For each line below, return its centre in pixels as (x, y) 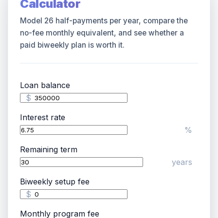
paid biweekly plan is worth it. (72, 45)
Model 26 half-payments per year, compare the (104, 21)
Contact (109, 181)
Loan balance (45, 85)
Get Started (109, 212)
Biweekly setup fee (55, 182)
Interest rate (43, 118)
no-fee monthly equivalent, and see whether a (102, 33)
